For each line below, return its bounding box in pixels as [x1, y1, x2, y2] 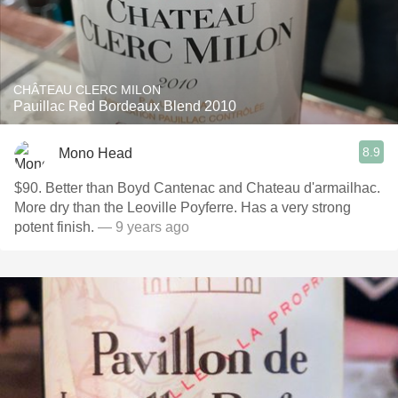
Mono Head [59, 145, 132, 161]
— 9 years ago [98, 219, 189, 235]
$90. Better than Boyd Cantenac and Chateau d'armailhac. [14, 180, 380, 195]
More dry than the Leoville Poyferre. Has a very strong [14, 200, 351, 215]
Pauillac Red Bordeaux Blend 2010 [13, 99, 236, 114]
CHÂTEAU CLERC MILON [13, 83, 161, 97]
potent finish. [14, 219, 98, 235]
